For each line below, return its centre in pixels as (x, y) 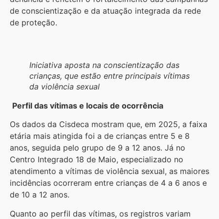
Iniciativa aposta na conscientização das (104, 65)
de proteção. (35, 22)
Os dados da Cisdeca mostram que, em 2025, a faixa (109, 124)
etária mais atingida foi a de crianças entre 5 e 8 (100, 136)
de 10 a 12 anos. (40, 195)
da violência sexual (65, 86)
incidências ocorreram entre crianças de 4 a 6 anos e (108, 183)
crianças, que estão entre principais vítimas (109, 76)
